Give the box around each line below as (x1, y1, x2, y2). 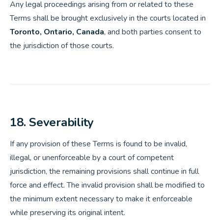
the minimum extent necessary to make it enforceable (10, 193, 192, 204)
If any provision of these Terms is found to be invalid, (10, 138, 187, 149)
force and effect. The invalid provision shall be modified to (10, 180, 205, 191)
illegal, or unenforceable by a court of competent (10, 152, 174, 163)
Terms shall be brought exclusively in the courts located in (10, 13, 206, 24)
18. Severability (10, 114, 94, 130)
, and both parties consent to (104, 27, 201, 37)
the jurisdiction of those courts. (10, 40, 114, 51)
